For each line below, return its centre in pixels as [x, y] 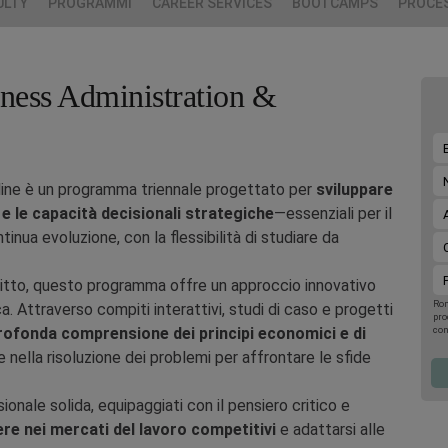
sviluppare [354, 189]
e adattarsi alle [330, 429]
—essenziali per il [333, 213]
